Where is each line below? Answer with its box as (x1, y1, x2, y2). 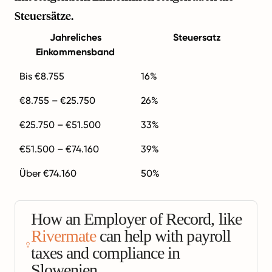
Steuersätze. (15, 8, 73, 23)
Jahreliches (49, 31, 101, 43)
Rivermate (30, 226, 96, 245)
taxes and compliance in (30, 243, 180, 262)
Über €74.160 (19, 167, 76, 179)
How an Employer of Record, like (30, 209, 242, 228)
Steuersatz (172, 31, 221, 43)
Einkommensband (36, 46, 115, 58)
